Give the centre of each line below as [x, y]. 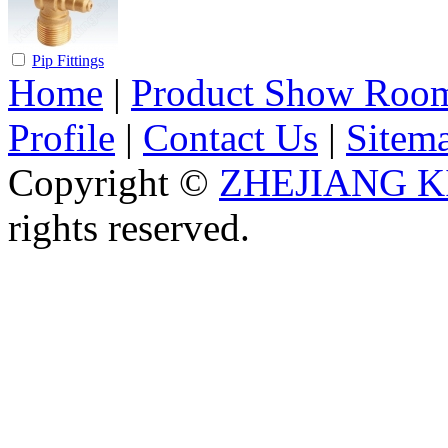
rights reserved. [129, 227]
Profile [61, 137]
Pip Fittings [68, 60]
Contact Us [230, 137]
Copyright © [113, 182]
